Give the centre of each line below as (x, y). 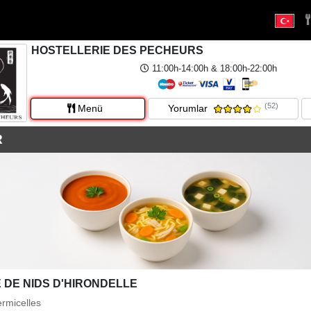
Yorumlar (188, 108)
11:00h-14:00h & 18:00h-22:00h (213, 68)
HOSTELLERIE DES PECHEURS (117, 50)
